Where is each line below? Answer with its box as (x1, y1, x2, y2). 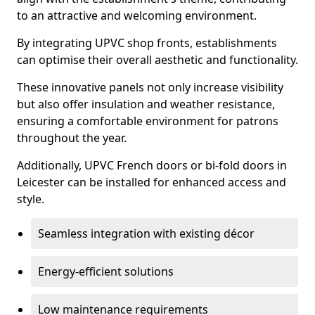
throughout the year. (17, 130, 127, 146)
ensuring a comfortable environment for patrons (17, 113, 278, 129)
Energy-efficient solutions (38, 264, 174, 279)
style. (17, 191, 44, 207)
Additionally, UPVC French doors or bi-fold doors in (17, 157, 287, 173)
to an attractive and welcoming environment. (17, 8, 257, 23)
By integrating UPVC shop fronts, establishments (17, 35, 277, 51)
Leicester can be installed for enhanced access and (17, 174, 286, 190)
